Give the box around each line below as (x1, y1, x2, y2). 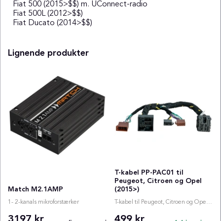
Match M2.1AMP (8, 185, 63, 193)
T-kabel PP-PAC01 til (114, 169, 184, 176)
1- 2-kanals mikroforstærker (8, 199, 79, 205)
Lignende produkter (8, 48, 89, 58)
